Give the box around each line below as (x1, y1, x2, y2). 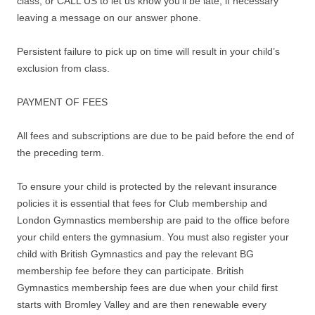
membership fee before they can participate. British (17, 265, 244, 276)
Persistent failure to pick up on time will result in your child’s (17, 46, 280, 57)
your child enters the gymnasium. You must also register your (17, 231, 289, 243)
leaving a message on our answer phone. (17, 12, 201, 23)
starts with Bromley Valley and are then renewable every (17, 299, 266, 310)
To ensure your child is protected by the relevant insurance (17, 181, 277, 192)
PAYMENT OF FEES (17, 96, 108, 108)
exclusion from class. (17, 63, 110, 74)
